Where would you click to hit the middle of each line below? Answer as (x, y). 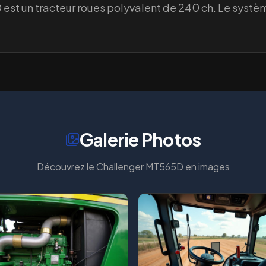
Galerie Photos (140, 140)
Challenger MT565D (140, 167)
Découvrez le (66, 167)
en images (206, 167)
